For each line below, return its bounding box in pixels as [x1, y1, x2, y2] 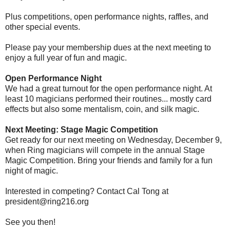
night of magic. [5, 166, 58, 175]
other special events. [5, 22, 80, 31]
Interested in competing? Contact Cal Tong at [5, 186, 168, 196]
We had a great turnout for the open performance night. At [5, 84, 212, 93]
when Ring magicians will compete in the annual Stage [5, 145, 205, 155]
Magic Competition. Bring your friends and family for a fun [5, 156, 213, 165]
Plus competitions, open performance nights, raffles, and [5, 12, 208, 21]
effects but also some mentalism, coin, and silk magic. [5, 104, 199, 113]
